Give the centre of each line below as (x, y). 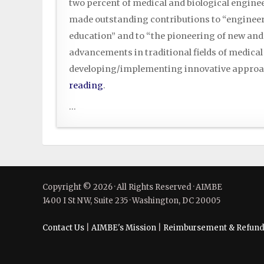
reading (86, 85)
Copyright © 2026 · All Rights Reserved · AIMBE (132, 187)
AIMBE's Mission (124, 227)
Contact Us (63, 227)
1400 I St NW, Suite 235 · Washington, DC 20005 (131, 200)
